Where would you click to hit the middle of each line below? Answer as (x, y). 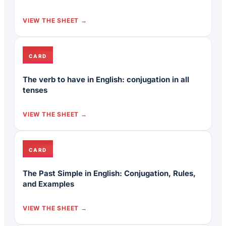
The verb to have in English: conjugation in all (106, 80)
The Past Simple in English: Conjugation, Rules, (109, 174)
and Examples (48, 184)
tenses (35, 90)
